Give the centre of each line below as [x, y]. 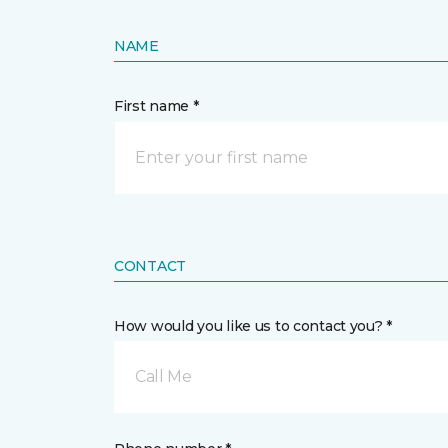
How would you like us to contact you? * [253, 326]
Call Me [163, 376]
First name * [156, 106]
